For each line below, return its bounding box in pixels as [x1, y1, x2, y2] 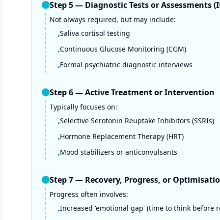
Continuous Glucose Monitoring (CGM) [60, 44, 186, 54]
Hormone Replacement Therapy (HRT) [60, 132, 184, 141]
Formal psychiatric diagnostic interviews [60, 60, 192, 69]
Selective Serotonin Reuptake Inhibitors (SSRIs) [60, 116, 214, 125]
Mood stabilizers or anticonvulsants [60, 147, 177, 157]
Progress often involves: [50, 190, 128, 199]
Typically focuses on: [50, 102, 117, 111]
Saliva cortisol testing [60, 28, 130, 38]
